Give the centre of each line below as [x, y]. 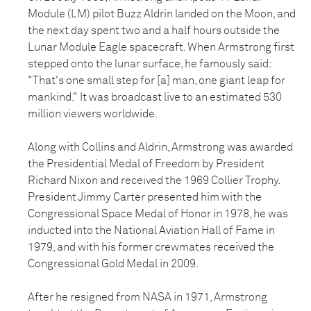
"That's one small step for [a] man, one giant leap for [157, 81]
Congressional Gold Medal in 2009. [114, 264]
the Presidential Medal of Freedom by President [146, 164]
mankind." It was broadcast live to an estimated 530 [155, 97]
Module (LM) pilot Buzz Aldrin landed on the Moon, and [162, 14]
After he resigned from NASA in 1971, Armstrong [148, 297]
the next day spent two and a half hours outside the [154, 31]
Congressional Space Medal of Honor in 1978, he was [158, 214]
